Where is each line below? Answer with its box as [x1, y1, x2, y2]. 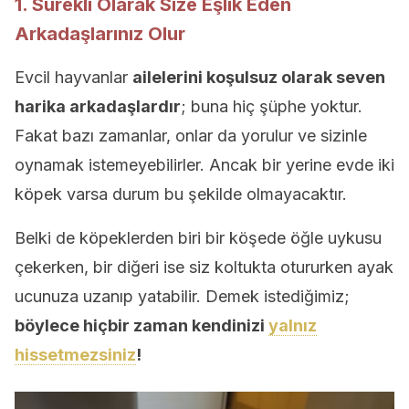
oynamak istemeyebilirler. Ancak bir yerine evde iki [15, 155, 394, 174]
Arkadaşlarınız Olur [15, 23, 185, 45]
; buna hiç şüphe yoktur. [181, 97, 362, 116]
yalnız [268, 316, 317, 335]
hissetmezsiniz [15, 345, 136, 364]
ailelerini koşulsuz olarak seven [132, 68, 385, 87]
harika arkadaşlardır [15, 97, 181, 116]
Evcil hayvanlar [15, 68, 132, 87]
